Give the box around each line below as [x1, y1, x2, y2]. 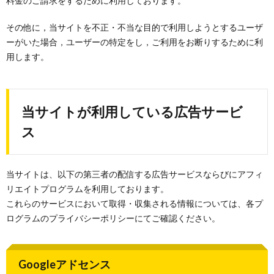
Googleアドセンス [18, 257, 111, 271]
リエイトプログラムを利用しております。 [6, 183, 169, 194]
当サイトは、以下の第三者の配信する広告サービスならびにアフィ [6, 169, 263, 179]
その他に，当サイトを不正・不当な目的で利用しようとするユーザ [6, 22, 263, 32]
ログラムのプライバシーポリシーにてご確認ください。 [6, 213, 220, 223]
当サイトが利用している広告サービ [21, 103, 243, 120]
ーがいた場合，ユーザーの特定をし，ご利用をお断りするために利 [6, 37, 263, 47]
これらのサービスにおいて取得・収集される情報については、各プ [6, 198, 263, 209]
